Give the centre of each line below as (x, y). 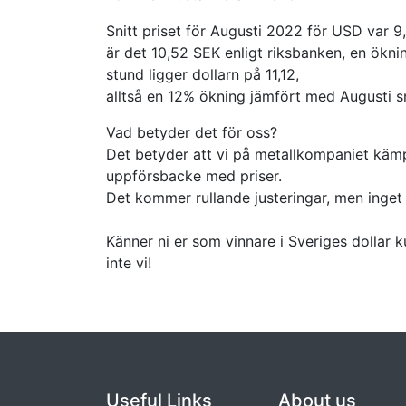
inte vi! (129, 263)
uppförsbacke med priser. (194, 176)
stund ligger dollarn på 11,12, (203, 74)
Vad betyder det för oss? (192, 132)
